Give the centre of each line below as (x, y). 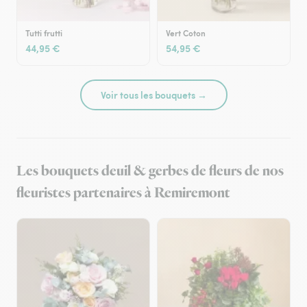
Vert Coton (186, 33)
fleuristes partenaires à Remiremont (123, 193)
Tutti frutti (44, 33)
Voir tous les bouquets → (153, 95)
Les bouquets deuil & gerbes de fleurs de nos (150, 171)
